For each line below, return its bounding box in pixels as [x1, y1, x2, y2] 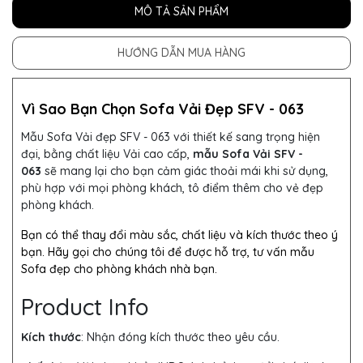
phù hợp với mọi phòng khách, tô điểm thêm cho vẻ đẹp [21, 181, 323, 196]
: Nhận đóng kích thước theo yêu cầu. [81, 330, 280, 345]
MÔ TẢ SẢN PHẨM [135, 4, 228, 19]
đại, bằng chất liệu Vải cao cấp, [21, 147, 193, 162]
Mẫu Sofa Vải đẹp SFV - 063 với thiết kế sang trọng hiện [21, 130, 320, 145]
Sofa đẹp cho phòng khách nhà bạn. [21, 262, 217, 277]
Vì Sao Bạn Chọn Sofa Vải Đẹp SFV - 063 [21, 100, 304, 119]
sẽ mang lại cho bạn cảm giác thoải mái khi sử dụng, [45, 164, 328, 179]
